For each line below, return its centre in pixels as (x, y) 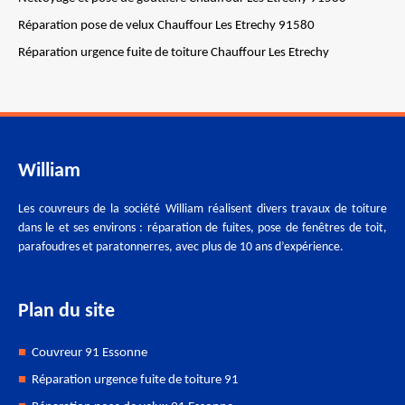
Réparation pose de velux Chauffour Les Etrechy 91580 (166, 26)
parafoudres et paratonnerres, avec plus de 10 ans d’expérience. (181, 247)
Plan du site (66, 311)
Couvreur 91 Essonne (89, 353)
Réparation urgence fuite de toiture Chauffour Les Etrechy (174, 53)
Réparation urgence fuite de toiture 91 (135, 380)
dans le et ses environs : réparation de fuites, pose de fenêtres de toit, (202, 228)
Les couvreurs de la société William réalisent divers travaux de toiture (202, 209)
